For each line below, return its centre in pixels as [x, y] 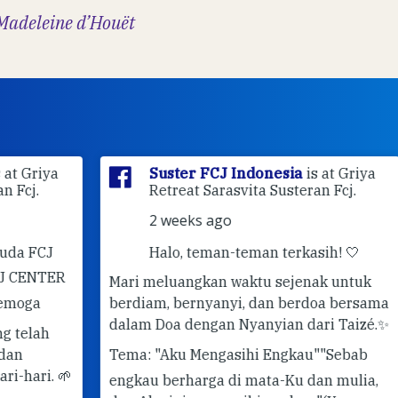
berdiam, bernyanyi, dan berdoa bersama [199, 302]
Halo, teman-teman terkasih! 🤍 [204, 252]
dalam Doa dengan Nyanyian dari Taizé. [193, 324]
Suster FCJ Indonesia [177, 173]
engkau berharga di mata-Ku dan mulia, [193, 380]
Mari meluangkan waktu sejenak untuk [190, 281]
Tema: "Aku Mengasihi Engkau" [164, 354]
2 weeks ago [140, 220]
